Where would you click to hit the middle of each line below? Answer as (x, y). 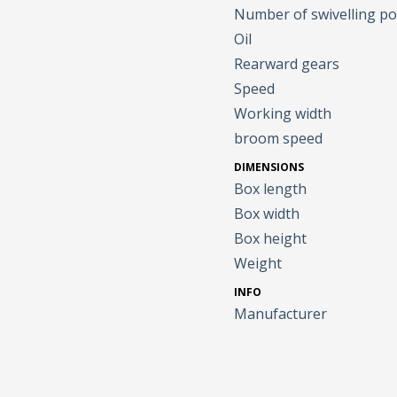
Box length (271, 189)
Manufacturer (281, 314)
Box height (271, 239)
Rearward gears (287, 64)
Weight (258, 264)
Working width (283, 114)
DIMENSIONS (269, 167)
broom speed (279, 139)
